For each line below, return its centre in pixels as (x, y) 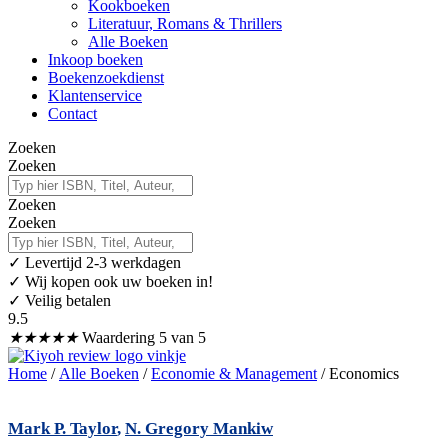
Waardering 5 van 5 (144, 337)
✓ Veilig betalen (59, 300)
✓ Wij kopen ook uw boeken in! (110, 281)
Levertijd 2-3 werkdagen (103, 262)
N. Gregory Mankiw (199, 429)
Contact (72, 113)
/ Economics (358, 373)
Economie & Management (234, 373)
